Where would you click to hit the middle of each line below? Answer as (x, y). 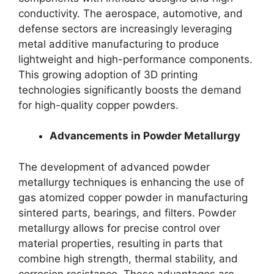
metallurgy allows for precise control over (119, 228)
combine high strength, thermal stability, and (128, 258)
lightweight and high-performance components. (135, 59)
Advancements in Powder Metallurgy (145, 136)
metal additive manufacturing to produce (119, 44)
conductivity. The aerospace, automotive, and (131, 13)
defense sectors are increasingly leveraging (125, 28)
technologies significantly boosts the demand (130, 90)
